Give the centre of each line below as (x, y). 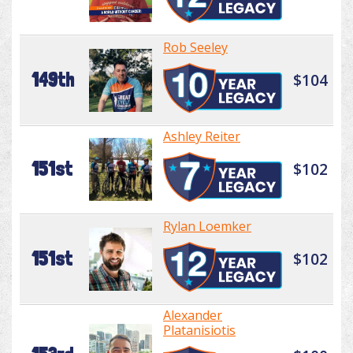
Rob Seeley (195, 48)
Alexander (193, 316)
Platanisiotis (199, 331)
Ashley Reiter (202, 137)
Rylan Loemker (207, 227)
